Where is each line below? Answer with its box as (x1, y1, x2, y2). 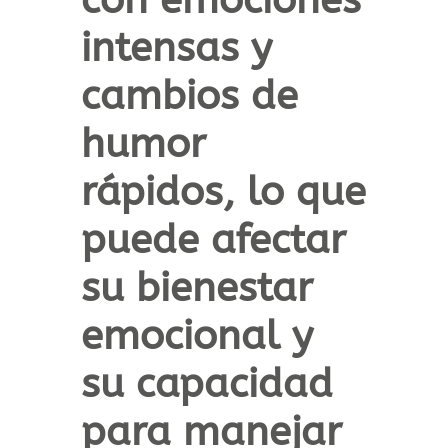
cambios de (80, 72, 298, 120)
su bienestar (80, 264, 313, 312)
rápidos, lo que (80, 168, 366, 216)
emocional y (80, 312, 313, 360)
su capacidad (80, 360, 333, 408)
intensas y (80, 24, 272, 72)
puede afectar (80, 216, 346, 264)
